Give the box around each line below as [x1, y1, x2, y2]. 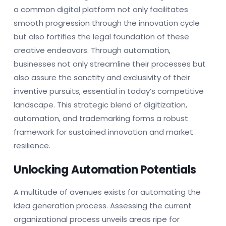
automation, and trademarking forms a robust [14, 112, 188, 124]
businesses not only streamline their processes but [14, 58, 206, 69]
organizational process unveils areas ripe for [14, 213, 180, 224]
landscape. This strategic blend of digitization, [14, 99, 187, 110]
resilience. [14, 140, 50, 151]
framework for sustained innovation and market [14, 126, 193, 137]
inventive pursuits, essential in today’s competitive [14, 85, 204, 96]
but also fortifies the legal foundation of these [14, 31, 189, 42]
